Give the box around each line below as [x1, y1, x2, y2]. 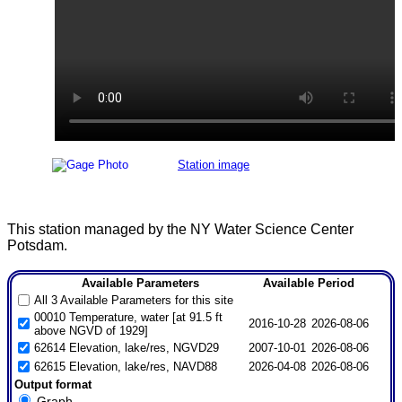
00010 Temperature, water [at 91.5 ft [33, 310, 223, 325]
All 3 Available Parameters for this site [33, 293, 233, 308]
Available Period [262, 276, 354, 291]
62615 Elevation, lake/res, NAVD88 [33, 360, 217, 374]
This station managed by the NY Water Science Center [7, 221, 354, 237]
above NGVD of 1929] [33, 324, 148, 338]
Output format [13, 377, 92, 391]
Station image [178, 158, 249, 172]
